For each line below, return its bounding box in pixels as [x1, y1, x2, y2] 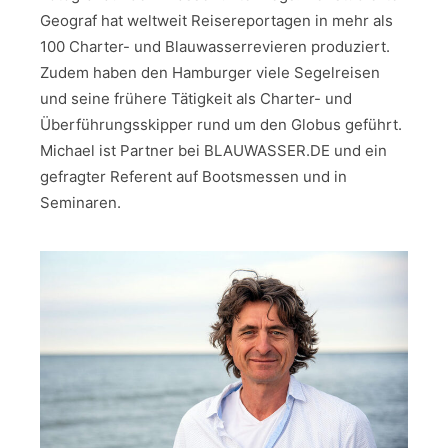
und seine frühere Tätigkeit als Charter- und [40, 88, 352, 108]
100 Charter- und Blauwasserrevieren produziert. [40, 36, 390, 56]
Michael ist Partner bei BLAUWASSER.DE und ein [40, 140, 387, 160]
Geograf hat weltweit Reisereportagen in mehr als [40, 10, 393, 30]
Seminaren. [40, 192, 121, 212]
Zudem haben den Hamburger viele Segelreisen [40, 62, 380, 82]
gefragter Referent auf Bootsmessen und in [40, 166, 347, 186]
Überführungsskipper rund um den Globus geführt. [40, 114, 402, 134]
